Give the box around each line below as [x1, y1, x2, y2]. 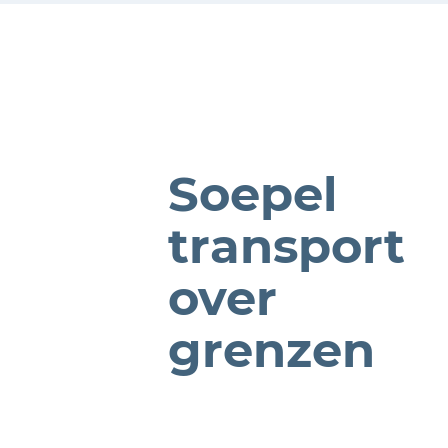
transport [168, 217, 405, 275]
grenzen [168, 321, 375, 379]
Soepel [168, 165, 337, 223]
